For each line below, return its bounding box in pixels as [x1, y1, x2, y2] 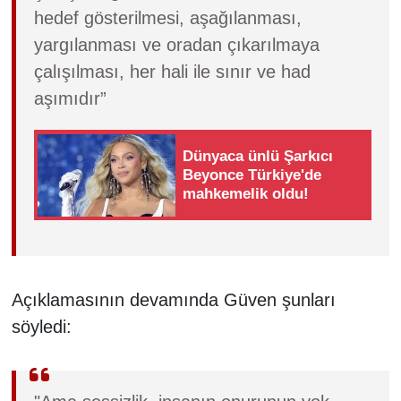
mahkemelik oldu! [183, 185, 310, 203]
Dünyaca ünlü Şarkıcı [183, 148, 334, 166]
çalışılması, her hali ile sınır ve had [33, 62, 311, 82]
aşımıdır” [33, 89, 107, 109]
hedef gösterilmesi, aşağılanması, [33, 8, 302, 29]
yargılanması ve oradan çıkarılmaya [33, 35, 320, 55]
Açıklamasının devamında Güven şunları [11, 290, 336, 310]
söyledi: [11, 317, 72, 337]
